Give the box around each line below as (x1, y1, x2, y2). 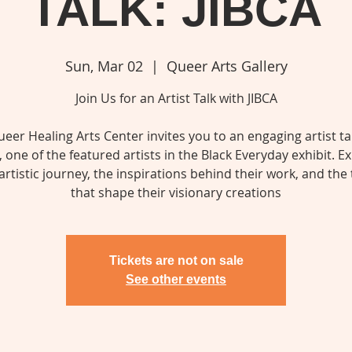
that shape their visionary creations (71, 184, 281, 202)
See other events (126, 273, 226, 287)
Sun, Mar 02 (64, 57, 143, 76)
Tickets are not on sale (108, 254, 244, 268)
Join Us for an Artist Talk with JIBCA (75, 90, 277, 108)
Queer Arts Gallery (166, 57, 288, 76)
